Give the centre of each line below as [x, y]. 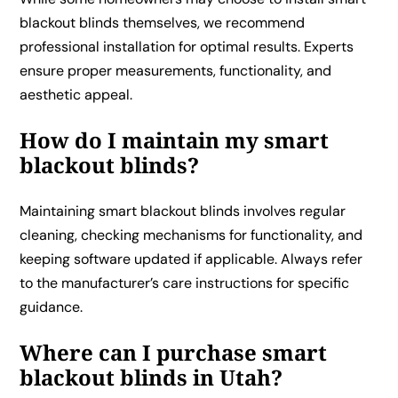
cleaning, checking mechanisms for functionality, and [191, 235]
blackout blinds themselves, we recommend [163, 22]
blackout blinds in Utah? [151, 377]
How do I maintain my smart [175, 139]
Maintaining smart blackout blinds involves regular [183, 211]
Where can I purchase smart [174, 352]
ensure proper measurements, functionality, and [176, 70]
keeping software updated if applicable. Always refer [191, 259]
